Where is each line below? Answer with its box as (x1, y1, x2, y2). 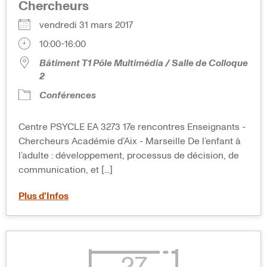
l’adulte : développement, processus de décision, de (18, 151, 239, 161)
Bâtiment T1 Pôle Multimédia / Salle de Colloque (39, 58, 248, 69)
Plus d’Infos (18, 191, 69, 201)
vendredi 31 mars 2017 (39, 20, 142, 30)
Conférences (39, 91, 96, 101)
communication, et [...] (18, 165, 113, 175)
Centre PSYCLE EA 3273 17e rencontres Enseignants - (18, 122, 246, 132)
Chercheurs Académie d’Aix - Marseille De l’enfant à (18, 136, 241, 147)
